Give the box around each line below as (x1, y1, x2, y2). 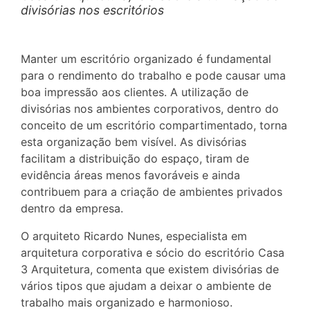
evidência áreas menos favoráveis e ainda (21, 168, 240, 182)
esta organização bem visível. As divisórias (21, 135, 246, 149)
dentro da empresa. (21, 201, 123, 215)
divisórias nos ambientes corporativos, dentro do (21, 102, 279, 116)
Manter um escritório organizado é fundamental (21, 52, 271, 66)
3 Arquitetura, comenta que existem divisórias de (21, 262, 279, 276)
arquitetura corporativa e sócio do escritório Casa (21, 246, 284, 259)
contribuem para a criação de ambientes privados (21, 185, 282, 199)
